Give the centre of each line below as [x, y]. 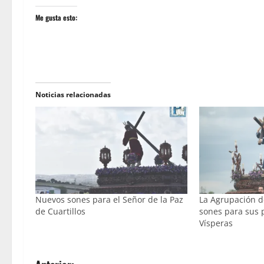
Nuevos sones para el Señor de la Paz [109, 199]
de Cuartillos [60, 211]
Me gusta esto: [56, 18]
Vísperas [216, 223]
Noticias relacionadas [73, 95]
